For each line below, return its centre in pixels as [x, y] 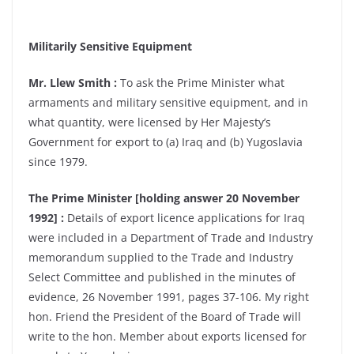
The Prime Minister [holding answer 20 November [164, 198]
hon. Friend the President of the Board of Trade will [165, 316]
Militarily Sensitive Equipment [110, 46]
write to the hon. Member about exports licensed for [168, 336]
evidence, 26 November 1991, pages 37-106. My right [169, 297]
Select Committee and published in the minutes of [162, 277]
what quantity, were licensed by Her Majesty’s [150, 122]
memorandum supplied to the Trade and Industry [161, 257]
